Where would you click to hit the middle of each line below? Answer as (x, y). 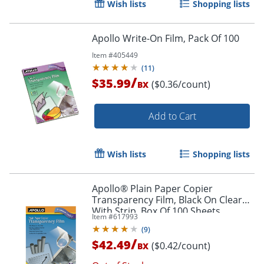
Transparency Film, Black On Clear (167, 199)
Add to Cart (172, 116)
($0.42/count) (181, 245)
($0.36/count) (181, 84)
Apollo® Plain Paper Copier (152, 188)
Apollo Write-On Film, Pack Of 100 (166, 38)
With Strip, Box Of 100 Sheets (156, 211)
